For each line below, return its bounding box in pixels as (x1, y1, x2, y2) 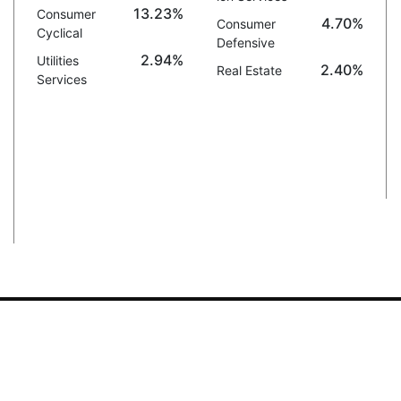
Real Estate (216, 63, 282, 78)
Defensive (216, 35, 275, 50)
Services (36, 72, 87, 87)
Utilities (36, 53, 79, 68)
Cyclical (36, 25, 82, 40)
